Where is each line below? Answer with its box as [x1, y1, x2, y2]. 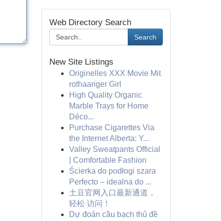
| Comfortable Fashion [69, 156, 147, 164]
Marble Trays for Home [69, 102, 148, 110]
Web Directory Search [49, 18, 131, 27]
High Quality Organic [69, 91, 142, 99]
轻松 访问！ [69, 199, 110, 208]
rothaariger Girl [69, 80, 121, 88]
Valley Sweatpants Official [69, 145, 160, 153]
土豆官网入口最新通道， [69, 188, 156, 197]
